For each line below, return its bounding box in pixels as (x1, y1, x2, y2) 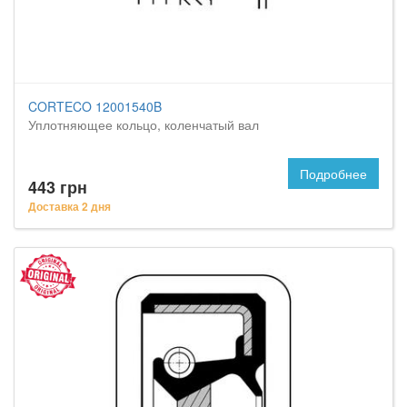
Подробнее (300, 164, 367, 183)
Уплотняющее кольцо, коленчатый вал (28, 115, 259, 134)
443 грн (28, 175, 87, 199)
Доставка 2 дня (28, 198, 111, 214)
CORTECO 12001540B (28, 97, 162, 115)
